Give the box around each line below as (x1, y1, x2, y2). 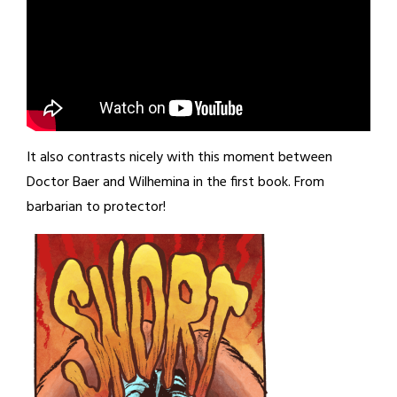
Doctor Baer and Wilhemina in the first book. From (27, 171, 324, 195)
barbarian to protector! (27, 196, 166, 220)
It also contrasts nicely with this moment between (27, 146, 332, 170)
